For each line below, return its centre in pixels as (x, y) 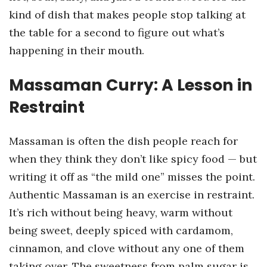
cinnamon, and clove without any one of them (127, 248)
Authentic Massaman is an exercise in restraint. (132, 195)
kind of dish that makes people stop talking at (127, 15)
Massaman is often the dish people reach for (123, 141)
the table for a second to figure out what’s (117, 32)
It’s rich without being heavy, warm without (121, 212)
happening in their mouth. (77, 50)
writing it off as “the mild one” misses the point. (132, 177)
